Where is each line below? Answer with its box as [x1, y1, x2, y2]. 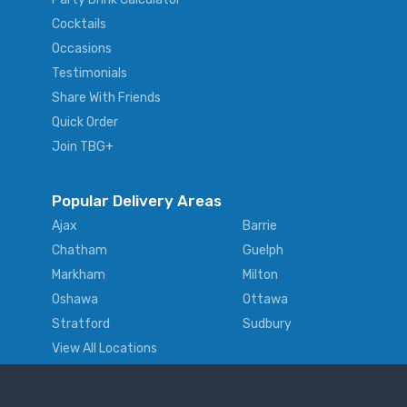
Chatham [52, 243, 107, 259]
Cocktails [52, 16, 106, 33]
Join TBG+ [52, 139, 114, 155]
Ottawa [243, 292, 288, 308]
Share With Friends [52, 90, 161, 106]
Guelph [243, 243, 283, 259]
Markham [52, 267, 105, 283]
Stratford [52, 316, 110, 333]
